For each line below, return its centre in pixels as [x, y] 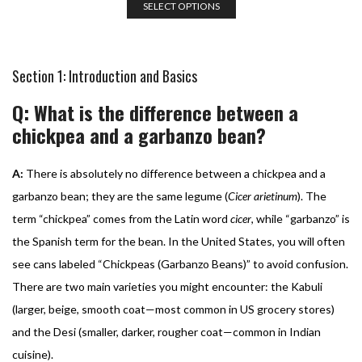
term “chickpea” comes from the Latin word [121, 218]
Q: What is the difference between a [155, 112]
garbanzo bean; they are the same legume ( [120, 196]
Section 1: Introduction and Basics [105, 76]
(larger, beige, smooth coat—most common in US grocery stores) [173, 309]
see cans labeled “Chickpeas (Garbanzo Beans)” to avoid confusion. [180, 263]
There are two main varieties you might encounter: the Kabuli [167, 286]
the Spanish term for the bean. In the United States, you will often [179, 241]
